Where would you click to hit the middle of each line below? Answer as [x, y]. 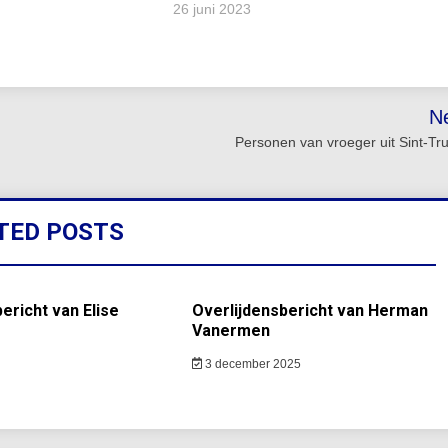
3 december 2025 [252, 363]
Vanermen [230, 330]
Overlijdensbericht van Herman [309, 310]
